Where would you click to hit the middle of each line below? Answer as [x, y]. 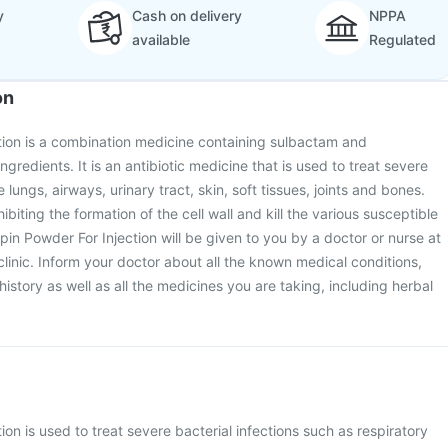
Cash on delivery [186, 15]
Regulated [402, 39]
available [160, 39]
